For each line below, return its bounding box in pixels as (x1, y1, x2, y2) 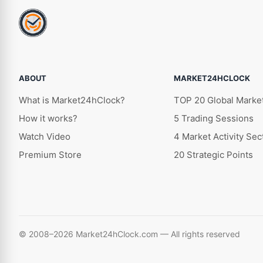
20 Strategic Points (174, 149, 253, 161)
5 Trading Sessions (174, 113, 254, 124)
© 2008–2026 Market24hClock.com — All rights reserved (19, 229, 240, 240)
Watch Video (19, 131, 70, 143)
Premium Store (19, 149, 82, 161)
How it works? (19, 113, 77, 124)
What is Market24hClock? (19, 95, 125, 106)
